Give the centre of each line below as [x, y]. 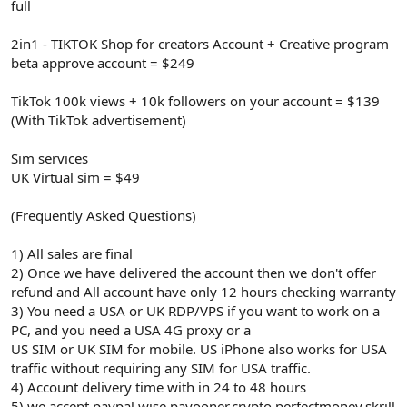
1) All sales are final [72, 253]
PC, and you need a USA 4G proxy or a [131, 329]
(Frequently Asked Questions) [104, 215]
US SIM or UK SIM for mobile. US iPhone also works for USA [199, 348]
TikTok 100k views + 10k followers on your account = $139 [195, 100]
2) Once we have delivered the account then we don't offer [194, 272]
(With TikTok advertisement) [99, 119]
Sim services [50, 158]
